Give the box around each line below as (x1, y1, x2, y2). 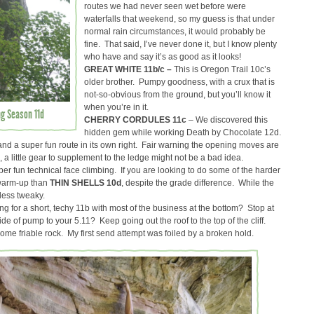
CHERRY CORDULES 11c (84, 114, 186, 125)
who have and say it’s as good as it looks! (84, 51, 241, 62)
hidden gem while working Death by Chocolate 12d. (84, 127, 283, 137)
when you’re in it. (84, 102, 149, 112)
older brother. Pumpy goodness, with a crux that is (84, 76, 275, 87)
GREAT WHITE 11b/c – (84, 64, 172, 74)
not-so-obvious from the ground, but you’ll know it (84, 89, 271, 100)
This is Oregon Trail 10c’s (172, 64, 271, 74)
